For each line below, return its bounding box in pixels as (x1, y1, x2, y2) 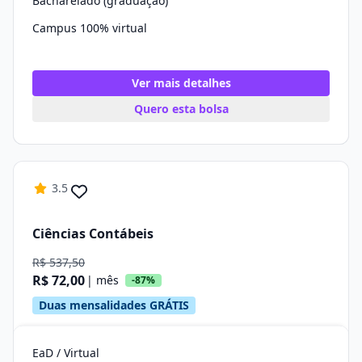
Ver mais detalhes (131, 75, 231, 90)
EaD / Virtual (32, 345, 99, 360)
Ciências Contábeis (32, 224, 154, 242)
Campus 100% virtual (32, 20, 147, 36)
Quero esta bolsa (133, 101, 229, 116)
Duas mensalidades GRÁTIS (39, 297, 189, 313)
